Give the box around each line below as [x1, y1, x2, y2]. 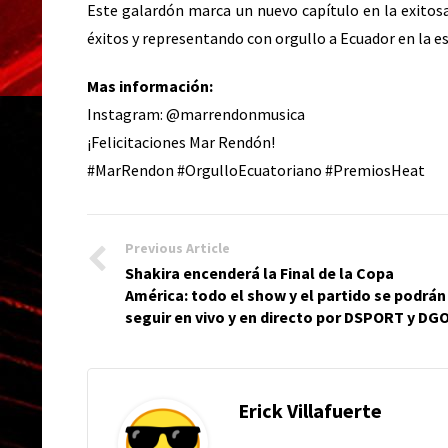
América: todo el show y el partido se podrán [125, 285, 446, 305]
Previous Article [125, 239, 230, 257]
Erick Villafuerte [238, 398, 382, 423]
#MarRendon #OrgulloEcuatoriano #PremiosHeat [87, 160, 425, 180]
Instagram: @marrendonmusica [87, 104, 305, 124]
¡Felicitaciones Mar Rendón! [87, 132, 275, 152]
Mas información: [87, 76, 213, 96]
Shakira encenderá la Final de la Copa [125, 263, 394, 283]
